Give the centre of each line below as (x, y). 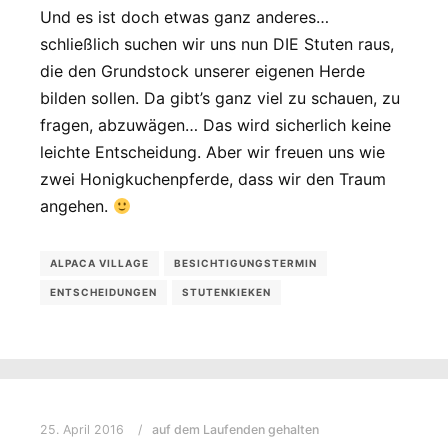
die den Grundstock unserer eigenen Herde (202, 71)
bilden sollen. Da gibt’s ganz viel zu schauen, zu (220, 98)
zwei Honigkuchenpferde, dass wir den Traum (213, 179)
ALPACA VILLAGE (99, 263)
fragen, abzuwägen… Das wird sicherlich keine (215, 125)
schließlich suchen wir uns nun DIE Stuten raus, (217, 44)
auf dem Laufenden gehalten (235, 429)
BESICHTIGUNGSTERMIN (245, 263)
